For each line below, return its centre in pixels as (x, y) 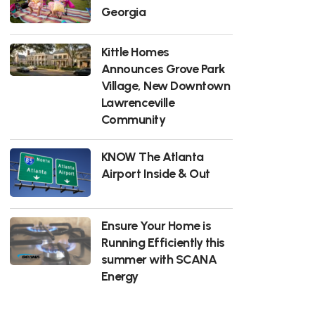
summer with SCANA (159, 259)
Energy (120, 276)
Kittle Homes (135, 51)
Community (133, 119)
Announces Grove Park (163, 68)
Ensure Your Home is (156, 225)
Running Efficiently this (163, 242)
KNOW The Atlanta (152, 156)
